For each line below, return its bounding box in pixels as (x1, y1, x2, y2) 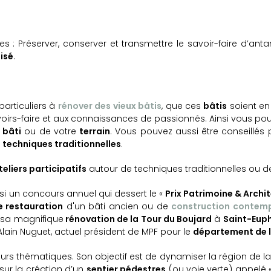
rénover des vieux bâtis (57, 100, 162, 113)
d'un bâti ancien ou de (63, 200, 172, 213)
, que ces (162, 100, 204, 113)
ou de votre (21, 125, 79, 138)
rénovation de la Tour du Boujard (63, 213, 212, 226)
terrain (79, 125, 110, 138)
